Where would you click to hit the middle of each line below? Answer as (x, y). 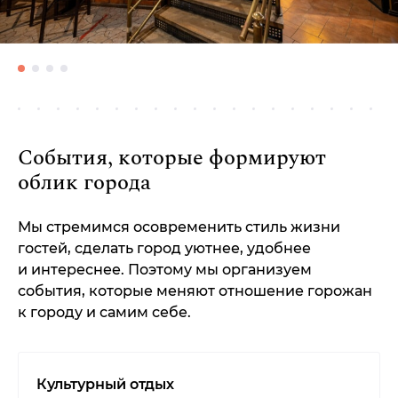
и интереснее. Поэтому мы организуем (165, 270)
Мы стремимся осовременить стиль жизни (179, 227)
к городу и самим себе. (104, 313)
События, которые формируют (172, 159)
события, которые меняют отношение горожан (195, 291)
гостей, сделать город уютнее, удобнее (164, 249)
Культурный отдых (105, 385)
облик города (84, 183)
